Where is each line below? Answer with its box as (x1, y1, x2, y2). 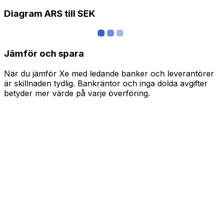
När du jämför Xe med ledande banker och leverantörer (4, 68, 214, 78)
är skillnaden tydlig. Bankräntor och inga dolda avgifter (4, 78, 208, 88)
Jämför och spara (4, 47, 84, 59)
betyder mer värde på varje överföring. (4, 88, 150, 98)
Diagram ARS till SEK (4, 8, 95, 20)
